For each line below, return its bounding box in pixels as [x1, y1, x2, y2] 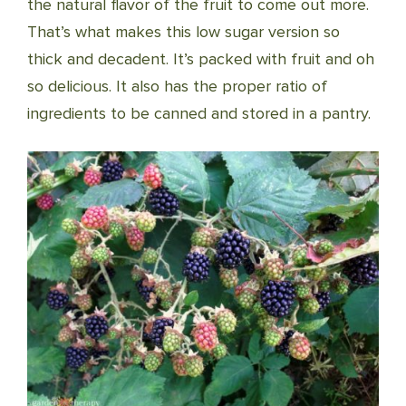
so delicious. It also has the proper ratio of [27, 76, 327, 97]
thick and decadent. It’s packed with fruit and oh [27, 49, 374, 70]
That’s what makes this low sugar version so [27, 22, 340, 43]
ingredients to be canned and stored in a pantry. [27, 103, 371, 124]
